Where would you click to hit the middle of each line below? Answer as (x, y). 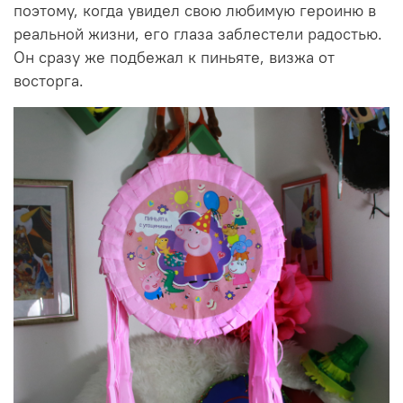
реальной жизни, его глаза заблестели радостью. (198, 35)
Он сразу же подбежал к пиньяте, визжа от (174, 58)
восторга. (49, 81)
